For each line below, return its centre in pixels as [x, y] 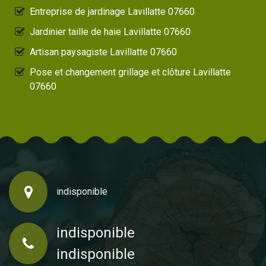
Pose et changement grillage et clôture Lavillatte [130, 72]
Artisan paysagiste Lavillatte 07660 [103, 52]
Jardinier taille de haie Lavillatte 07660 [110, 32]
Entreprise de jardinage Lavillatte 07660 [112, 12]
